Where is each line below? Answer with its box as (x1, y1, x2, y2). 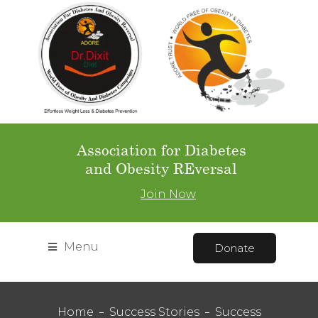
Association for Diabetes (76, 140, 246, 159)
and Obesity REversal (85, 158, 237, 177)
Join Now (141, 187, 196, 201)
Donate (214, 241, 255, 255)
